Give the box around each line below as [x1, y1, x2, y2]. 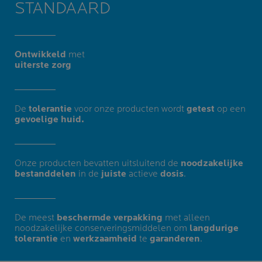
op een [215, 103, 246, 115]
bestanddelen [15, 168, 76, 180]
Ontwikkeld [15, 49, 66, 60]
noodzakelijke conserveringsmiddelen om [15, 222, 189, 234]
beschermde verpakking [57, 212, 163, 223]
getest [187, 103, 215, 115]
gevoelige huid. [15, 113, 84, 125]
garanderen [150, 233, 200, 244]
